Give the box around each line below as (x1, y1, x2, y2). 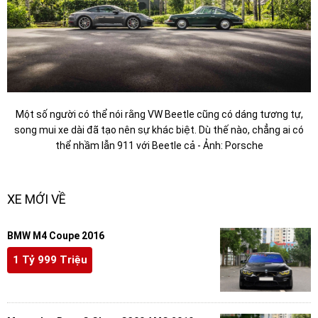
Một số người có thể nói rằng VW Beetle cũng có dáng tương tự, (15, 108, 303, 120)
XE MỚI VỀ (7, 191, 66, 207)
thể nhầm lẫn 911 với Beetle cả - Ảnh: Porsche (55, 139, 263, 151)
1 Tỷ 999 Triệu (12, 253, 87, 267)
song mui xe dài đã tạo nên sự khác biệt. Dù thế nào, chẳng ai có (14, 124, 304, 136)
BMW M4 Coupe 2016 (7, 229, 104, 241)
